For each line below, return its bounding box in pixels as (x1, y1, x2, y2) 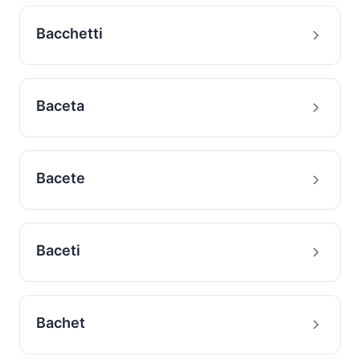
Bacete (36, 170, 85, 186)
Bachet (36, 314, 85, 331)
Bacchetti (36, 25, 103, 42)
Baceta (36, 97, 84, 114)
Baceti (36, 242, 80, 259)
